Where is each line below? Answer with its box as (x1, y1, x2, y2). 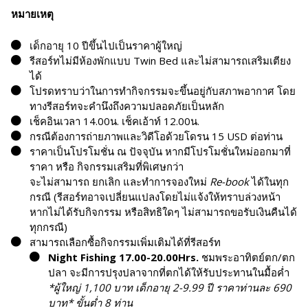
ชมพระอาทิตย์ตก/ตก (199, 250, 295, 265)
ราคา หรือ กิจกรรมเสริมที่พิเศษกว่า (30, 159, 184, 174)
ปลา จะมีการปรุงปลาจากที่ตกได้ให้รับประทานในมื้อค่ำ (48, 265, 289, 280)
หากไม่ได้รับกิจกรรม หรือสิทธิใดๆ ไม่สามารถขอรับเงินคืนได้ (30, 205, 297, 219)
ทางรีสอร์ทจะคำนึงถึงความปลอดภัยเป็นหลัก (30, 99, 224, 113)
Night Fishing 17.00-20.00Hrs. (48, 250, 199, 265)
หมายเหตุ (11, 7, 54, 21)
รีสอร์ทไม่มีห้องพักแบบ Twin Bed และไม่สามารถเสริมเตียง (30, 54, 291, 68)
